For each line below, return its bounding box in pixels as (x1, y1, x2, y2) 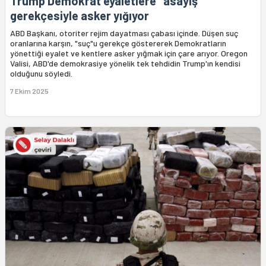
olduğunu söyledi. (10, 68, 72, 79)
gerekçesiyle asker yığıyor (10, 8, 149, 23)
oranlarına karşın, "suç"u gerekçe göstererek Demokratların (10, 38, 226, 49)
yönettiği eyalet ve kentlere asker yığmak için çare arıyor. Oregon (10, 48, 248, 59)
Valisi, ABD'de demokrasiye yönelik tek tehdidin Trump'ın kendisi (10, 58, 240, 69)
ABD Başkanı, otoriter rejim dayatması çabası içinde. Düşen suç (10, 28, 238, 39)
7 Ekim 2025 (10, 87, 49, 96)
